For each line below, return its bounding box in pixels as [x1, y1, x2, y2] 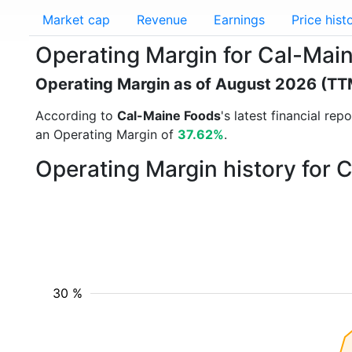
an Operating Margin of [35, 126, 178, 142]
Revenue [137, 12, 187, 27]
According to [35, 108, 117, 123]
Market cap [42, 12, 110, 27]
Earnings [214, 12, 265, 27]
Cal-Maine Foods [117, 108, 221, 123]
